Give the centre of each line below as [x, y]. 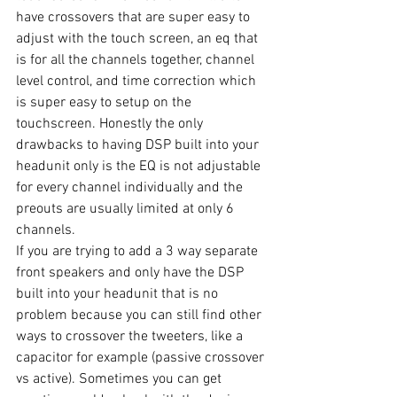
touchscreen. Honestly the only [111, 125]
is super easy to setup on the [105, 103]
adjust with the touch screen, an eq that [139, 39]
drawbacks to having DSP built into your [139, 146]
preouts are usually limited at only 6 [127, 210]
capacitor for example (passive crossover [142, 358]
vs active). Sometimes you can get [121, 380]
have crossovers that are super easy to [135, 18]
